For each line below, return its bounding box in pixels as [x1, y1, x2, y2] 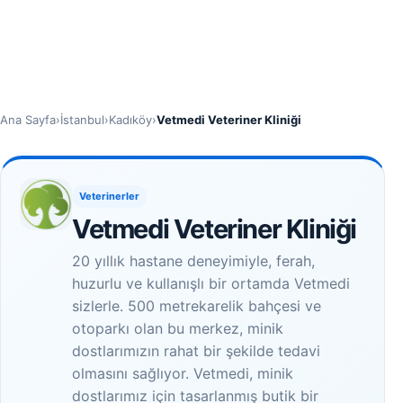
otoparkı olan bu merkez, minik [72, 319, 283, 337]
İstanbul [60, 112, 104, 127]
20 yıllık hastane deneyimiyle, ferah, [72, 252, 315, 270]
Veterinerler [79, 190, 139, 202]
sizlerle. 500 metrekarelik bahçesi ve [72, 297, 321, 315]
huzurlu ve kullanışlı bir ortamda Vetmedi [72, 274, 350, 292]
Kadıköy [109, 112, 152, 127]
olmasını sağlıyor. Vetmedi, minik [72, 364, 293, 382]
